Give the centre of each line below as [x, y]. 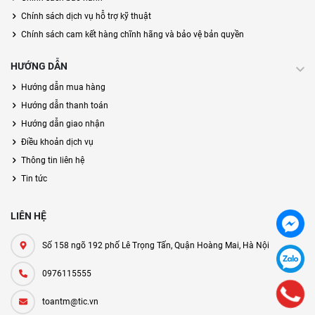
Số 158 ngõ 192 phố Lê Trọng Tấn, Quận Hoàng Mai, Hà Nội [156, 246]
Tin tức [34, 179]
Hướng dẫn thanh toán [65, 106]
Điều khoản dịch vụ [57, 142]
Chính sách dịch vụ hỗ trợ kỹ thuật [86, 17]
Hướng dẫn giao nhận [63, 124]
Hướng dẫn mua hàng [63, 88]
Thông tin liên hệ [53, 161]
